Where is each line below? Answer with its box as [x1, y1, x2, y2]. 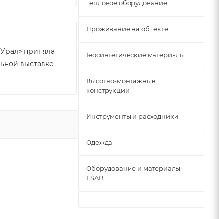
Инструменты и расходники [86, 112, 178, 120]
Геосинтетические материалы [86, 51, 185, 59]
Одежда [86, 138, 112, 146]
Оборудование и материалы [86, 164, 180, 172]
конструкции [86, 87, 130, 94]
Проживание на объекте [86, 25, 168, 33]
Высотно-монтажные [86, 77, 155, 85]
